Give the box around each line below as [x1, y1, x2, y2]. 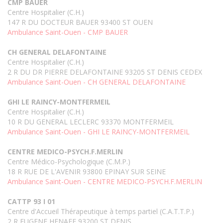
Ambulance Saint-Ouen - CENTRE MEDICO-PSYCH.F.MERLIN [7, 177, 202, 187]
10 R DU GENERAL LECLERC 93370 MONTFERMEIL [7, 117, 174, 127]
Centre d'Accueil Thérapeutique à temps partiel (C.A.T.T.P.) [7, 207, 194, 217]
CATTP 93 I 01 [7, 197, 55, 207]
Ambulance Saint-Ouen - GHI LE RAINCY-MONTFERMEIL [7, 127, 190, 137]
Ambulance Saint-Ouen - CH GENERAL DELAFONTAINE [7, 77, 186, 87]
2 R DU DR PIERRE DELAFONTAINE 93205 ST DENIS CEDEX [7, 67, 202, 77]
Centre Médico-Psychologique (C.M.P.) [7, 157, 130, 167]
